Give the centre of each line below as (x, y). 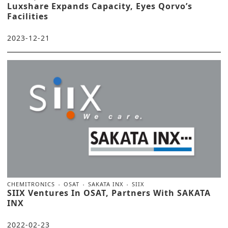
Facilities (28, 16)
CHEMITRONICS (31, 184)
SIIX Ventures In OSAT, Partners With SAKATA (109, 193)
